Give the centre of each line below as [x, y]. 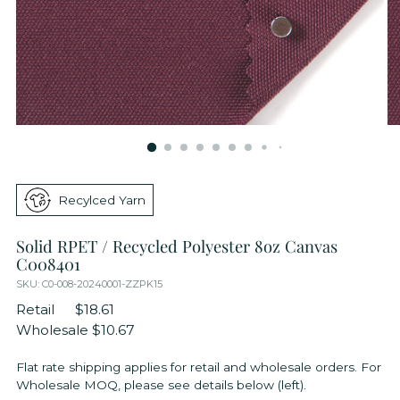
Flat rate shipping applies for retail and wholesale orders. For [199, 367]
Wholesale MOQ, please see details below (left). [161, 385]
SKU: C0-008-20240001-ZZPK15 [89, 284]
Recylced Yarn [102, 200]
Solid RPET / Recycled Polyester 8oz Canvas [177, 246]
